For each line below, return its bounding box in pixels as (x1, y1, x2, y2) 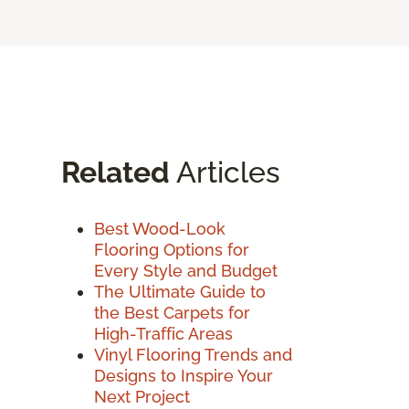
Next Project (94, 386, 190, 406)
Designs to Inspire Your (94, 365, 273, 385)
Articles (170, 154, 280, 189)
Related (61, 154, 170, 189)
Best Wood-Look (94, 218, 225, 238)
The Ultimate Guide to (94, 281, 266, 301)
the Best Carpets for (94, 302, 250, 322)
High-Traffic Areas (94, 323, 233, 343)
